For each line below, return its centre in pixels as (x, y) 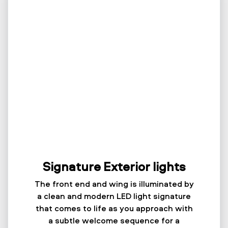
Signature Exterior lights (114, 167)
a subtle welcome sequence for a (114, 221)
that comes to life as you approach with (114, 208)
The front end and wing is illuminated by (114, 184)
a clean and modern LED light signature (114, 196)
